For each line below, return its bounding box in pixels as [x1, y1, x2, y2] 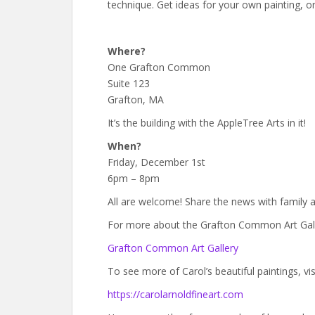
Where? [108, 44, 146, 58]
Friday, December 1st [108, 155, 205, 169]
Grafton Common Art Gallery [108, 240, 238, 255]
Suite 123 [108, 76, 150, 90]
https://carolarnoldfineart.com [108, 287, 243, 301]
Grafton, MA [108, 92, 164, 106]
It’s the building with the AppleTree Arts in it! [108, 115, 306, 129]
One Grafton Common [108, 60, 210, 74]
